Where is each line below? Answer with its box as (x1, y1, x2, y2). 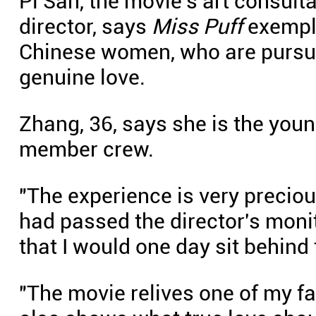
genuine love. (19, 65, 145, 90)
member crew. (19, 137, 154, 162)
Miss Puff (152, 14, 243, 39)
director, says (19, 14, 152, 39)
